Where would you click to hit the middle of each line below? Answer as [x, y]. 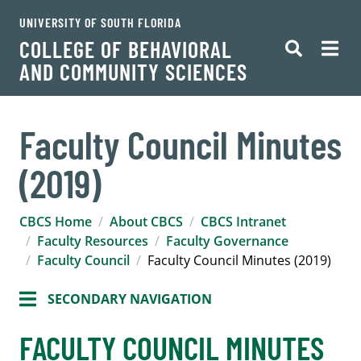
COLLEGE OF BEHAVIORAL [126, 49]
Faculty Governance [227, 241]
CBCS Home [56, 222]
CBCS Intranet [243, 222]
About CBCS [146, 222]
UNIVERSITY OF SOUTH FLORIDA [100, 22]
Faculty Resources [93, 241]
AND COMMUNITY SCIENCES [133, 72]
